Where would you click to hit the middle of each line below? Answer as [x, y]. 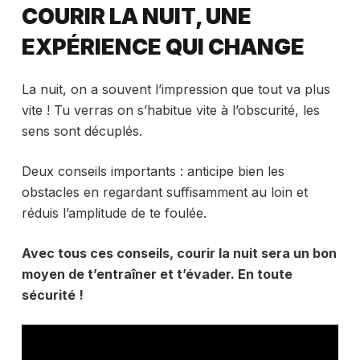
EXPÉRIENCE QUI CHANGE [163, 47]
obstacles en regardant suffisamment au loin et [164, 192]
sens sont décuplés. [82, 131]
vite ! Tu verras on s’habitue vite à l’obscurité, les [170, 110]
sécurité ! [52, 295]
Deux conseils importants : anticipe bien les [153, 172]
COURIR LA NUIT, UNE [136, 16]
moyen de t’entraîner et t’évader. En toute [157, 274]
